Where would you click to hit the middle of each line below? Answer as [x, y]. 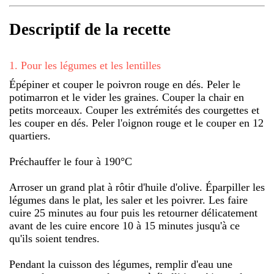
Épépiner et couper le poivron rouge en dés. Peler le [125, 84]
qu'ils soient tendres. [54, 238]
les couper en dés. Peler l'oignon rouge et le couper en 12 [136, 123]
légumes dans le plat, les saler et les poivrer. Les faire [128, 200]
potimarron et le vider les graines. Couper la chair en [127, 97]
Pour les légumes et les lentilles [91, 65]
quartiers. [30, 135]
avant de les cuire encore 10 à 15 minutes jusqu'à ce [124, 225]
